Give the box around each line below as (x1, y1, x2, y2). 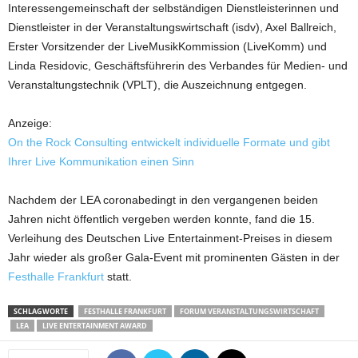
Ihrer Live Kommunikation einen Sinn (8, 155, 194, 168)
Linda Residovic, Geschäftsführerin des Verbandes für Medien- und (8, 59, 348, 72)
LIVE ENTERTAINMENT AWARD (42, 320, 147, 331)
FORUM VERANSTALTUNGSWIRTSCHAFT (180, 306, 319, 316)
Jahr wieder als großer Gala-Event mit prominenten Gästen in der (8, 251, 340, 264)
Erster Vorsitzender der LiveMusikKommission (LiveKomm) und (8, 40, 327, 53)
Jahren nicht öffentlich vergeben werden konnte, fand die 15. (8, 213, 315, 225)
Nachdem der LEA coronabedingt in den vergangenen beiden (8, 193, 318, 206)
